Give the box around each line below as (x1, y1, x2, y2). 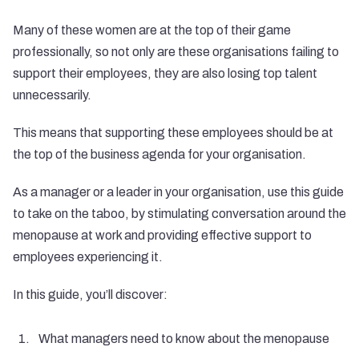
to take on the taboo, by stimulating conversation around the (13, 207, 346, 220)
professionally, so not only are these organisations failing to (13, 45, 339, 58)
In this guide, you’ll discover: (13, 288, 167, 301)
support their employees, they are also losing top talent (13, 67, 317, 80)
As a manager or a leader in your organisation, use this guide (13, 185, 344, 199)
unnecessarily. (13, 88, 91, 102)
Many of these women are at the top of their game (13, 23, 291, 37)
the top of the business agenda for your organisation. (13, 147, 306, 161)
